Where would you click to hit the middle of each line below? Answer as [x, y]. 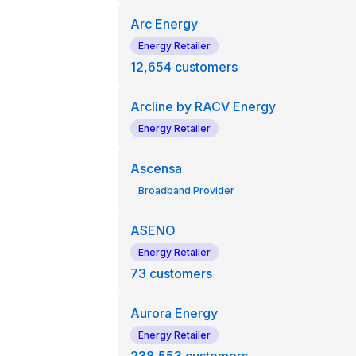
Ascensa [156, 168]
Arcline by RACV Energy [203, 106]
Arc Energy [164, 24]
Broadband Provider [186, 190]
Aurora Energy [174, 313]
